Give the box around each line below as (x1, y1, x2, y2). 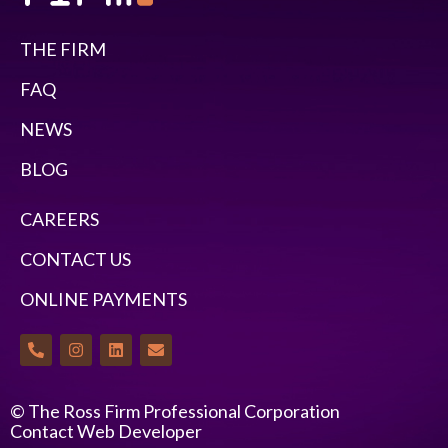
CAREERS (20, 207, 99, 230)
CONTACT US (20, 247, 131, 270)
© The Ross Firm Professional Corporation (10, 399, 340, 422)
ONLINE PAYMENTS (20, 287, 187, 310)
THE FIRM (20, 37, 106, 60)
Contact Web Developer (10, 419, 202, 442)
